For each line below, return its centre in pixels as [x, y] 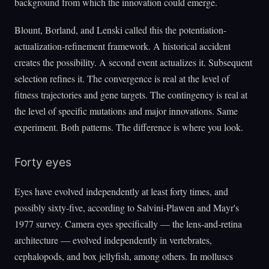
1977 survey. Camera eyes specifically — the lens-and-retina [128, 223]
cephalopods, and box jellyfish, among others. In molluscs [124, 256]
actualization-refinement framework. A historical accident [122, 46]
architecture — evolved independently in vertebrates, [113, 240]
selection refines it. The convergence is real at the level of [122, 78]
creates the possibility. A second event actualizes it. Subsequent [133, 62]
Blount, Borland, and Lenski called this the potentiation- [120, 29]
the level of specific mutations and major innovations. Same [126, 110]
